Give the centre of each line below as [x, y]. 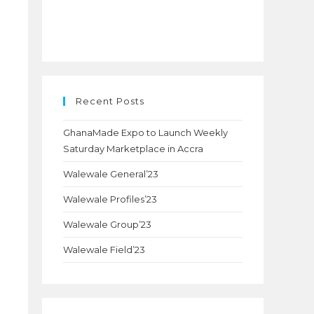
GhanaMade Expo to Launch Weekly [145, 132]
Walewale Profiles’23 [110, 199]
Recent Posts [110, 101]
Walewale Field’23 [104, 250]
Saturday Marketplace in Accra [133, 149]
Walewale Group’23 [107, 224]
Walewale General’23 [111, 174]
